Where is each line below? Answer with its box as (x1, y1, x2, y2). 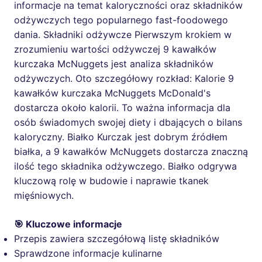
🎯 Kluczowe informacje (14, 218, 122, 230)
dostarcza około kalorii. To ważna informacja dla (14, 102, 230, 114)
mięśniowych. (14, 189, 74, 202)
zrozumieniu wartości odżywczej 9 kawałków (14, 43, 216, 56)
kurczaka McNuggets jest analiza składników (14, 58, 213, 70)
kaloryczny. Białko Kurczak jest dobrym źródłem (14, 131, 227, 143)
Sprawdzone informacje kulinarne (14, 247, 162, 260)
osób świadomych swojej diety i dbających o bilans (14, 116, 242, 129)
